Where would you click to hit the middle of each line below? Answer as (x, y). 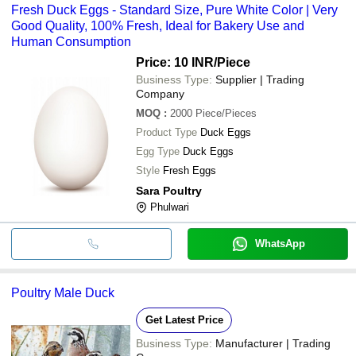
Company (160, 93)
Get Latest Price (184, 319)
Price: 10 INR (175, 62)
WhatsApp (280, 243)
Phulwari (170, 207)
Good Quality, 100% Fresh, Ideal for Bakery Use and (158, 25)
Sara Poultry (169, 190)
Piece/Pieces (226, 113)
